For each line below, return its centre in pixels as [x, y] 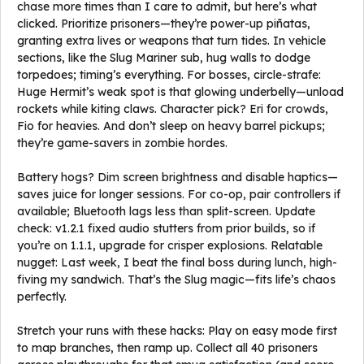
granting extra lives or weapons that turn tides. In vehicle [171, 41]
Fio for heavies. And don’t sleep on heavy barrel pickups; [171, 126]
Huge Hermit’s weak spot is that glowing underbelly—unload [180, 92]
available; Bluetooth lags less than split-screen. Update [166, 211]
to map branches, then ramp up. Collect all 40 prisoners [167, 348]
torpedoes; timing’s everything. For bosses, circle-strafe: [169, 75]
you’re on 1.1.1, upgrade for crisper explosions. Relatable [170, 245]
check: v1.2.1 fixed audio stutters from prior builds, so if [166, 228]
